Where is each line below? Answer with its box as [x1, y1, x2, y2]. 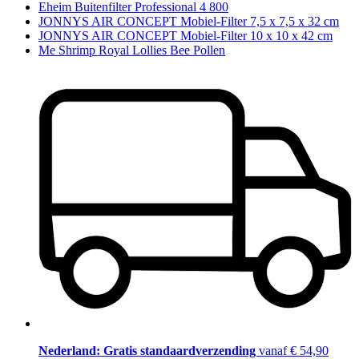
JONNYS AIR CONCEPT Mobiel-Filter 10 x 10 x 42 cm [38, 28, 333, 42]
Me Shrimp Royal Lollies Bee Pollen [38, 42, 225, 57]
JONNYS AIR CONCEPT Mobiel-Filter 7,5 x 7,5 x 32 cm [38, 14, 339, 28]
